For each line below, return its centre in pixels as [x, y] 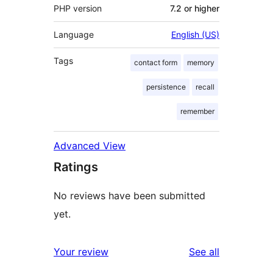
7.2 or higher [195, 9]
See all [204, 252]
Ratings [76, 167]
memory [201, 63]
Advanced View [90, 146]
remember [197, 112]
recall [205, 87]
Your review [81, 252]
